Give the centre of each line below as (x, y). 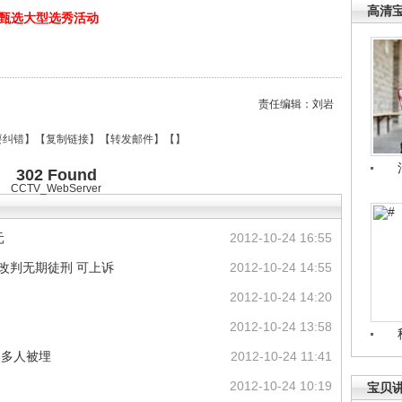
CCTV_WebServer (56, 188)
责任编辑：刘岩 (296, 104)
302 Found (56, 175)
